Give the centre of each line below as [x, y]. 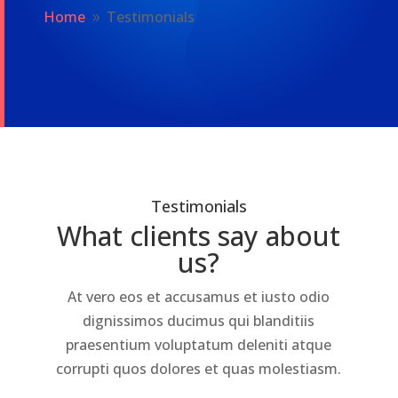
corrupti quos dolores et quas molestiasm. [199, 368]
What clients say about [199, 235]
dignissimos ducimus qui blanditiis [199, 320]
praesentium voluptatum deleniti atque [199, 344]
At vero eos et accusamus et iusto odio [199, 296]
